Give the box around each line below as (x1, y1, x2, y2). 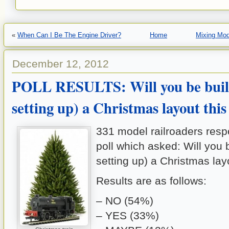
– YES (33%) (96, 210, 159, 221)
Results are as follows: (96, 175, 207, 187)
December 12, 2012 (12, 58, 109, 70)
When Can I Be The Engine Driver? (17, 31, 121, 39)
